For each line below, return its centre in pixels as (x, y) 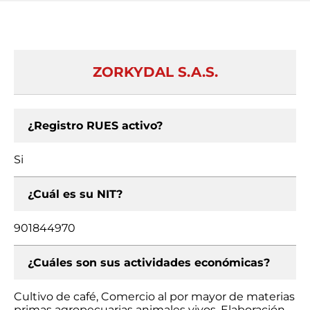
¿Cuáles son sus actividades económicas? (149, 263)
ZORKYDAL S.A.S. (155, 72)
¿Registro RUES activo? (95, 126)
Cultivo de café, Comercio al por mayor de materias (154, 297)
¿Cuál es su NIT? (75, 194)
